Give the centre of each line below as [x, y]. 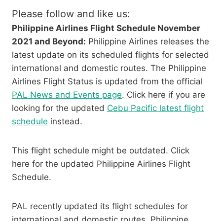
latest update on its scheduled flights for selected [110, 55]
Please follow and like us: [71, 14]
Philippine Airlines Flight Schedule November [106, 28]
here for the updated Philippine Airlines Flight [101, 164]
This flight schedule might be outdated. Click [101, 151]
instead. [65, 122]
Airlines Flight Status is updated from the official [107, 82]
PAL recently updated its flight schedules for [100, 206]
